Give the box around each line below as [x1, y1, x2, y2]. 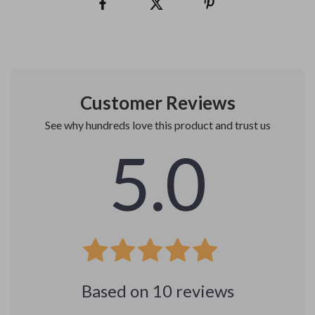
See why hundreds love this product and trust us [44, 118, 271, 131]
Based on [81, 281, 153, 301]
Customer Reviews [79, 91, 236, 114]
